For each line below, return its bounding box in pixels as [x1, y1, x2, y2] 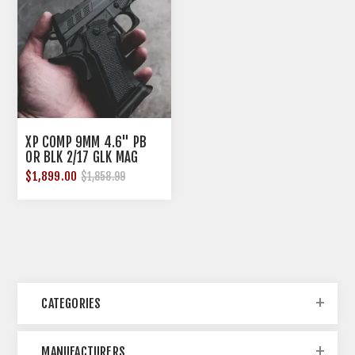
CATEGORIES [41, 295, 101, 311]
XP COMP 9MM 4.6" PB [25, 133, 147, 151]
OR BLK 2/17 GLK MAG [25, 148, 139, 166]
